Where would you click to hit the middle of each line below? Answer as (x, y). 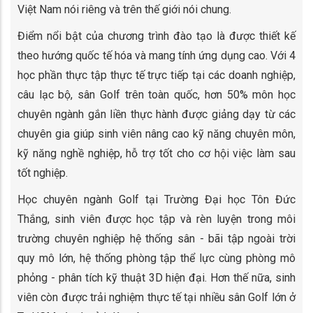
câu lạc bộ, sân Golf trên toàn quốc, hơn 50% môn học (156, 94)
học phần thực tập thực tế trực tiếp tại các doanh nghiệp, (156, 75)
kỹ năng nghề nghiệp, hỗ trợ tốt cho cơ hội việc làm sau (156, 153)
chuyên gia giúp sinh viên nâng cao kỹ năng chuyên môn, (156, 133)
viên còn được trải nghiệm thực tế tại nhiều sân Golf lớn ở (156, 297)
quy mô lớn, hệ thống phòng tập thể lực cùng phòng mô (156, 258)
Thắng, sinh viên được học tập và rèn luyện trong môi (156, 219)
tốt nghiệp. (43, 173)
